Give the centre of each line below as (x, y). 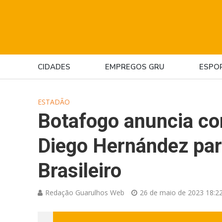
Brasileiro (79, 171)
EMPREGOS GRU (135, 67)
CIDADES (54, 67)
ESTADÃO (54, 102)
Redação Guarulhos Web (84, 193)
